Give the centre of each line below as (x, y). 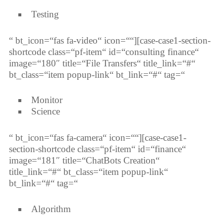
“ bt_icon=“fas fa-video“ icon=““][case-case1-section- (110, 40)
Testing (45, 14)
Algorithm (51, 209)
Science (45, 111)
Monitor (47, 100)
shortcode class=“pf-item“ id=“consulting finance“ (104, 52)
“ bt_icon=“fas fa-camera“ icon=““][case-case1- (97, 138)
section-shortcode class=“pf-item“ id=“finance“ (97, 149)
